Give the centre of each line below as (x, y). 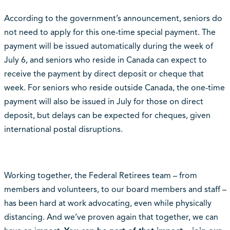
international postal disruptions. (63, 130)
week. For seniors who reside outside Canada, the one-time (114, 88)
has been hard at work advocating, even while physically (108, 204)
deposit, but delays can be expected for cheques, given (107, 116)
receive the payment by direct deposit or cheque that (104, 74)
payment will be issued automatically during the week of (108, 46)
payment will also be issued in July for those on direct (103, 102)
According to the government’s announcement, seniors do (113, 19)
